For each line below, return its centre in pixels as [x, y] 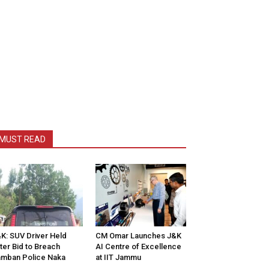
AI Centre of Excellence [138, 247]
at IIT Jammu [118, 258]
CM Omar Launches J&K [138, 236]
